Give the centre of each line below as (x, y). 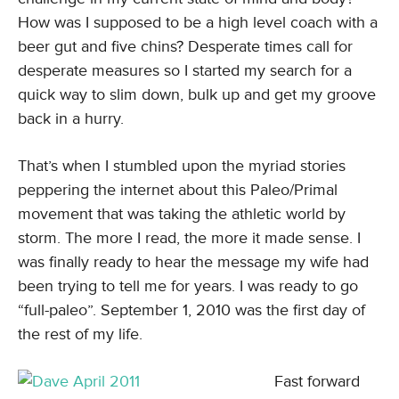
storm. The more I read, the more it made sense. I (189, 238)
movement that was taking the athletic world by (182, 214)
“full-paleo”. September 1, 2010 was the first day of (191, 310)
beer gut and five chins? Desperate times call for (185, 46)
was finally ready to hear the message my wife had (193, 262)
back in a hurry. (71, 118)
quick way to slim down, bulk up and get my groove (197, 94)
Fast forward (317, 381)
